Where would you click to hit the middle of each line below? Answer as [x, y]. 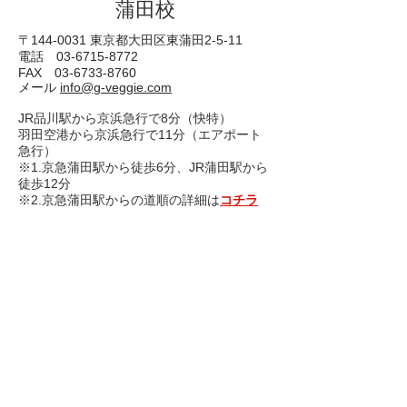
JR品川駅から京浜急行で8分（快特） [125, 118]
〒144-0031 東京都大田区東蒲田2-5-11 [130, 40]
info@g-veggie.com [116, 87]
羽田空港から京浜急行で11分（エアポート [140, 134]
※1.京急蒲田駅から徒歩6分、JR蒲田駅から [143, 167]
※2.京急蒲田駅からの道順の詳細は [119, 200]
